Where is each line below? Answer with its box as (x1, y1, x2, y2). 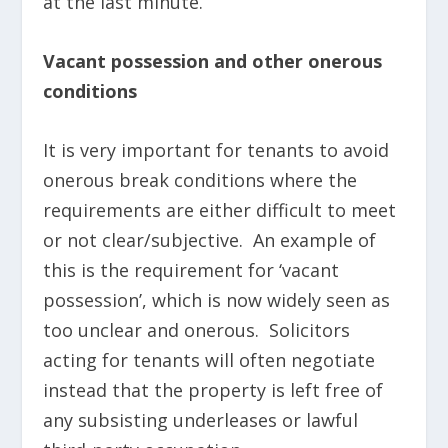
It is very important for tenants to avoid (42, 137, 389, 162)
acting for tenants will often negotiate (42, 347, 375, 372)
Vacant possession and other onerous (42, 49, 382, 74)
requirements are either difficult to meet (42, 197, 396, 222)
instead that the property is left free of (42, 377, 383, 402)
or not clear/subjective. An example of (42, 227, 376, 252)
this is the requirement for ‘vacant (42, 257, 339, 282)
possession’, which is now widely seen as (42, 287, 390, 312)
